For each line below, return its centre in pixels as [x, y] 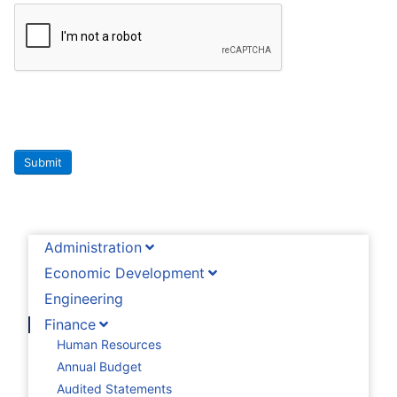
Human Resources [109, 345]
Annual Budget [99, 367]
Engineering [84, 298]
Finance [70, 324]
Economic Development [125, 272]
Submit [43, 162]
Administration [93, 247]
